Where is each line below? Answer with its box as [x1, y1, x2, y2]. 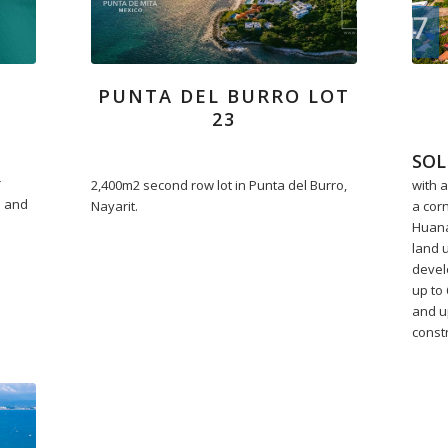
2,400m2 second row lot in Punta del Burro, [90, 176, 347, 195]
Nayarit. [90, 197, 138, 216]
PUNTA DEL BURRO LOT [97, 84, 350, 109]
